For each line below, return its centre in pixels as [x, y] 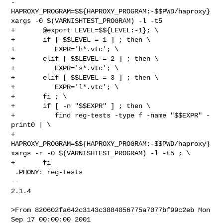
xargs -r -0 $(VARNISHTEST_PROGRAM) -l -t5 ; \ [101, 153]
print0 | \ [31, 125]
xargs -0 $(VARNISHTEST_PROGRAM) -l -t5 [87, 21]
